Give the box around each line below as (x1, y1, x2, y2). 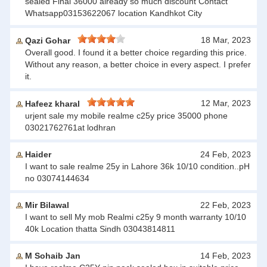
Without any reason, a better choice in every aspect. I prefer (25, 60, 251, 69)
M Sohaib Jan (23, 251, 80, 260)
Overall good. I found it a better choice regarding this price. (25, 48, 247, 57)
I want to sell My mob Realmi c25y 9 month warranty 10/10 (25, 212, 246, 222)
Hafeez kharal (23, 99, 87, 108)
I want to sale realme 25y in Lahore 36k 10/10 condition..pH (25, 162, 250, 171)
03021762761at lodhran (25, 123, 116, 132)
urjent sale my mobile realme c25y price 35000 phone (25, 111, 228, 120)
